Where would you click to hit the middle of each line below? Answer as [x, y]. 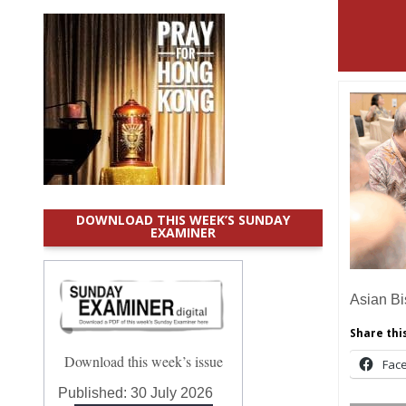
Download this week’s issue [143, 361]
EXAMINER [183, 232]
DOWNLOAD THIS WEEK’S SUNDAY [183, 220]
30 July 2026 [172, 392]
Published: [95, 392]
